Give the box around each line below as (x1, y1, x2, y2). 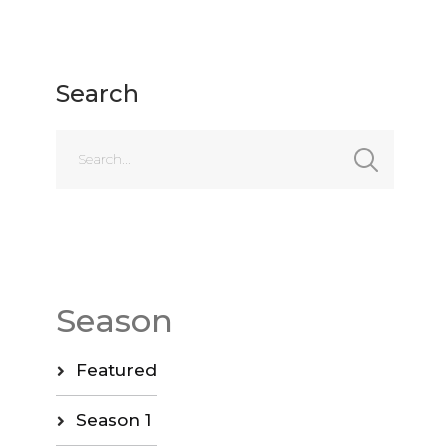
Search (55, 78, 139, 108)
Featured (75, 359, 157, 380)
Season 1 (75, 409, 151, 430)
